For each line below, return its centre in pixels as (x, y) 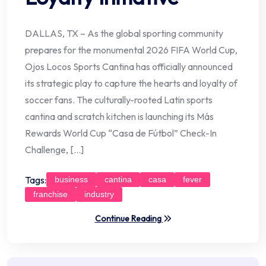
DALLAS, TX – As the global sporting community (124, 34)
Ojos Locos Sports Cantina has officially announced (129, 67)
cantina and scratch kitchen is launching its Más (119, 117)
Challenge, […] (54, 150)
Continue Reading (129, 219)
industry (99, 194)
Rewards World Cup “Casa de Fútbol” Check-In (121, 133)
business (71, 180)
